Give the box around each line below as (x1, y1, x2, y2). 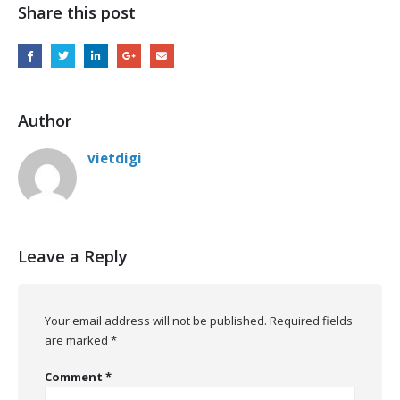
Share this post (18, 2, 136, 24)
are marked (45, 332, 111, 349)
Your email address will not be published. (45, 312, 267, 329)
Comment (45, 368, 105, 385)
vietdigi (87, 148, 142, 167)
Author (18, 109, 71, 131)
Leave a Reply (18, 246, 128, 268)
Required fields (270, 312, 353, 329)
